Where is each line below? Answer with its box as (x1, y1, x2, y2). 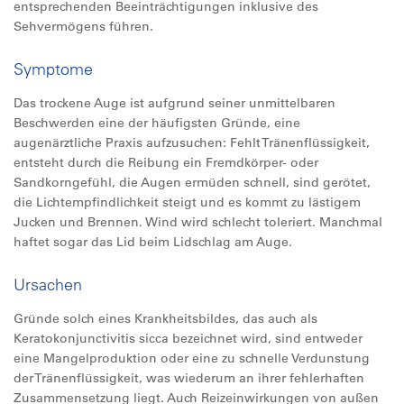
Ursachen (14, 274, 82, 295)
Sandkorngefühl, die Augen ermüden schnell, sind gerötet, (14, 174, 371, 190)
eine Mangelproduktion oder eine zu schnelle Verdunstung (14, 350, 370, 366)
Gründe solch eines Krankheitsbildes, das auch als (14, 310, 317, 326)
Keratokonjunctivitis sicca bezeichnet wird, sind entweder (14, 330, 363, 346)
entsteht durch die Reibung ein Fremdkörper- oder (14, 154, 318, 170)
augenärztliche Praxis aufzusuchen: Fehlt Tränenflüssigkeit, (14, 134, 370, 151)
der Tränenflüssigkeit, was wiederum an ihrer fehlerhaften (14, 370, 364, 386)
